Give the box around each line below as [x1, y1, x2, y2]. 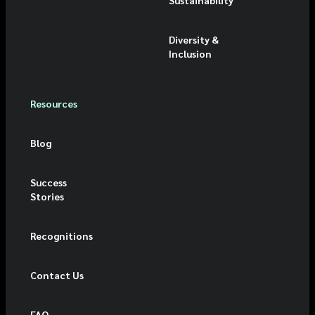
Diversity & [168, 32, 219, 46]
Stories [30, 189, 64, 202]
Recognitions [30, 229, 93, 242]
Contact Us [30, 268, 84, 281]
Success [30, 175, 67, 188]
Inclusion [168, 46, 212, 60]
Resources [30, 96, 77, 110]
